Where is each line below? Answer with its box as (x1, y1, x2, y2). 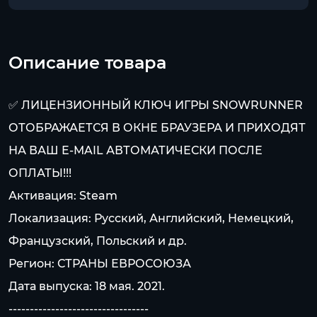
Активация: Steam (8, 189, 117, 202)
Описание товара (8, 52, 166, 73)
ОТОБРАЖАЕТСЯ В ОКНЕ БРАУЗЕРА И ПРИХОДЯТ (8, 121, 306, 134)
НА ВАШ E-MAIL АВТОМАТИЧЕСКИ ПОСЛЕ (8, 144, 263, 157)
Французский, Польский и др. (8, 234, 187, 248)
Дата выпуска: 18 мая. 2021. (8, 279, 165, 293)
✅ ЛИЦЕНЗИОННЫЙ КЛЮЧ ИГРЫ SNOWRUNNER (8, 98, 303, 112)
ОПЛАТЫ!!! (8, 166, 71, 180)
